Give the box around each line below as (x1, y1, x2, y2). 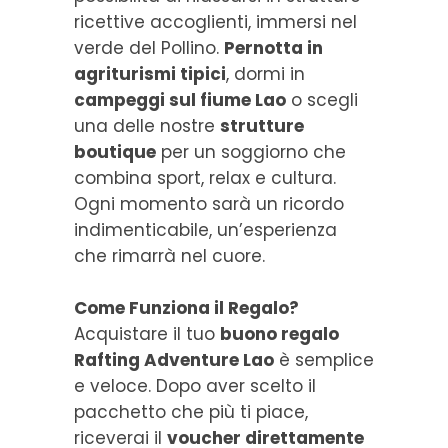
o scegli (286, 87, 358, 112)
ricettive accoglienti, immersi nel (74, 9, 357, 34)
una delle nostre (74, 113, 220, 138)
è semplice (274, 347, 374, 372)
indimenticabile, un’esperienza (74, 217, 337, 242)
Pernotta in (224, 35, 323, 60)
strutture (220, 113, 304, 138)
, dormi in (226, 61, 305, 86)
